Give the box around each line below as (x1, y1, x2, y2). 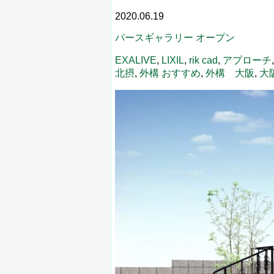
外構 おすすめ (139, 67, 201, 78)
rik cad (189, 54, 218, 65)
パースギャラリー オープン (115, 32, 235, 43)
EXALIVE (115, 54, 157, 65)
